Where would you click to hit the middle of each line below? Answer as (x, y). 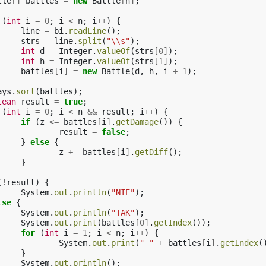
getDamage (137, 122)
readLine (87, 31)
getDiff (151, 152)
